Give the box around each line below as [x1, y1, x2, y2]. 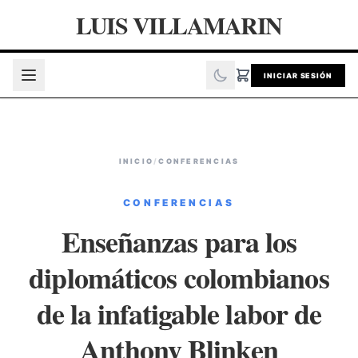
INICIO [118, 157, 154, 165]
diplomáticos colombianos [29, 257, 329, 298]
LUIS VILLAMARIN [76, 7, 282, 42]
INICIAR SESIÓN [264, 70, 332, 80]
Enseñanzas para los [61, 221, 297, 262]
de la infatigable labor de [36, 292, 322, 334]
